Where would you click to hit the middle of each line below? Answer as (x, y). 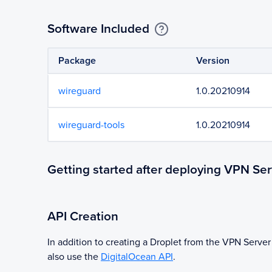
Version (213, 61)
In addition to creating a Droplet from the (135, 242)
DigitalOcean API (137, 257)
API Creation (83, 216)
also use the (73, 257)
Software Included (98, 29)
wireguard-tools (91, 125)
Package (77, 61)
